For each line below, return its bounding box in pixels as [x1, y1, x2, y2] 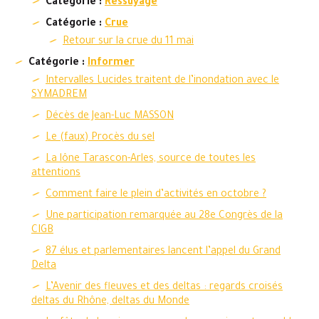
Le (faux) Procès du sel [46, 132, 155, 144]
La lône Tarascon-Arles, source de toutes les [46, 154, 256, 165]
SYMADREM [31, 90, 87, 101]
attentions [31, 168, 80, 179]
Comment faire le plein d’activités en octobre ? [46, 189, 266, 201]
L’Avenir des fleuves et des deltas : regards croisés [46, 282, 283, 293]
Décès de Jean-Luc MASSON [46, 111, 174, 122]
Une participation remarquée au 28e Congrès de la [46, 211, 283, 222]
